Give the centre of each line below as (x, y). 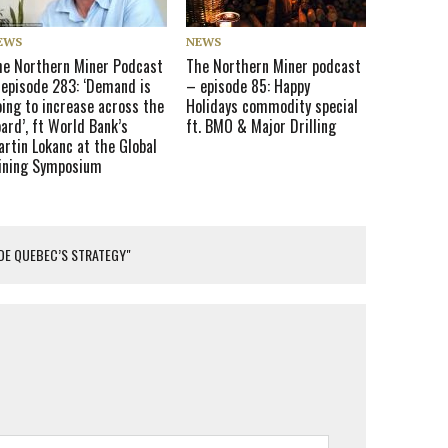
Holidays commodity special (272, 105)
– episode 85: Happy (248, 85)
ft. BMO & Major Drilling (261, 125)
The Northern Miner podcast (274, 65)
